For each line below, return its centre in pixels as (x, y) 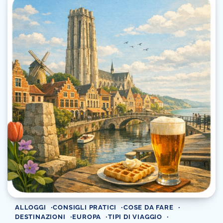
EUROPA (87, 217)
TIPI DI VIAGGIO (135, 217)
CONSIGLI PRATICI (85, 207)
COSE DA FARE (149, 207)
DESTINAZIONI (40, 217)
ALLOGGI (31, 207)
